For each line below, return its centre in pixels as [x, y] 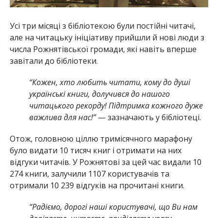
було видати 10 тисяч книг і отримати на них [95, 151]
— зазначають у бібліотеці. [148, 118]
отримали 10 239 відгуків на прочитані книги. [97, 186]
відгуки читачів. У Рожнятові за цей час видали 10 [105, 162]
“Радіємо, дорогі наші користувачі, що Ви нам [113, 207]
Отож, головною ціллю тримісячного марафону [101, 139]
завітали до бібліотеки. [54, 61]
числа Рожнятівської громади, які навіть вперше [103, 49]
